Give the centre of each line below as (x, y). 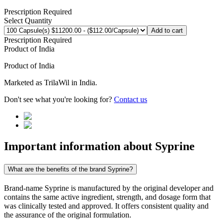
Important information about (80, 146)
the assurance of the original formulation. (68, 215)
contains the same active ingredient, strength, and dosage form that (107, 197)
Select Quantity (28, 21)
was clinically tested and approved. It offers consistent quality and (106, 206)
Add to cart (167, 31)
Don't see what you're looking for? (59, 100)
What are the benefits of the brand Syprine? (70, 169)
